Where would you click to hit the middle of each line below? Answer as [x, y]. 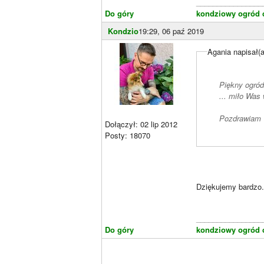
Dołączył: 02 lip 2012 [141, 124]
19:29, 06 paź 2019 [171, 31]
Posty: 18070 [128, 135]
